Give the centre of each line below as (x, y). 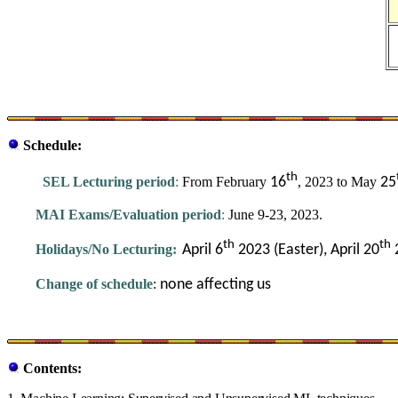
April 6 (203, 251)
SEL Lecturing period (109, 182)
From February (224, 182)
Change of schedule (92, 284)
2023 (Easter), (283, 251)
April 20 (355, 251)
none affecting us (215, 285)
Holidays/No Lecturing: (106, 250)
